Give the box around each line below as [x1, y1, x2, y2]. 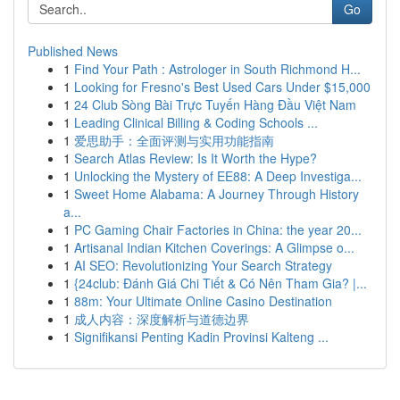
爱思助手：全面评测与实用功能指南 [74, 131, 274, 149]
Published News [28, 42, 118, 60]
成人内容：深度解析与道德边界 [74, 310, 249, 328]
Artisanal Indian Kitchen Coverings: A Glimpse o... [74, 238, 354, 256]
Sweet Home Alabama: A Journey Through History [74, 185, 359, 203]
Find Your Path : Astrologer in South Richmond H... [74, 60, 361, 78]
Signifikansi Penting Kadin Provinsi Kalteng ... [74, 328, 329, 346]
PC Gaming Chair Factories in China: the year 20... [74, 221, 362, 238]
